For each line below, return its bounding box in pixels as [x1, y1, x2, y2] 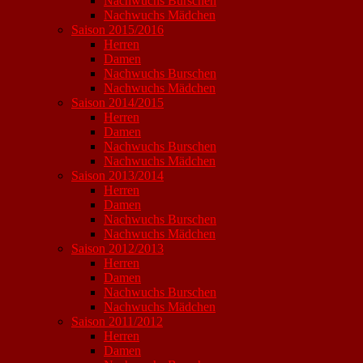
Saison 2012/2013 [71, 241, 164, 255]
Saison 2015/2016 [71, 23, 164, 36]
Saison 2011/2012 [71, 314, 163, 328]
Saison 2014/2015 [71, 96, 164, 109]
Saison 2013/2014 [71, 169, 164, 182]
